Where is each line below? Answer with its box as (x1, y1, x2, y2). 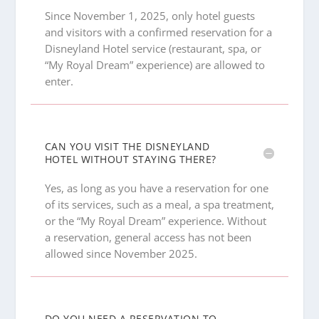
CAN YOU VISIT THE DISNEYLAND (44, 140, 210, 154)
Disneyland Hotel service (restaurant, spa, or (44, 41, 261, 56)
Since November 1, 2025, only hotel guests (44, 9, 255, 23)
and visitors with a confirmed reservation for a (44, 25, 272, 40)
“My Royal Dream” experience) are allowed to (44, 58, 265, 73)
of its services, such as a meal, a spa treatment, (44, 197, 274, 212)
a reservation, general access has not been (44, 230, 251, 245)
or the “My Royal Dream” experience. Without (44, 214, 266, 229)
